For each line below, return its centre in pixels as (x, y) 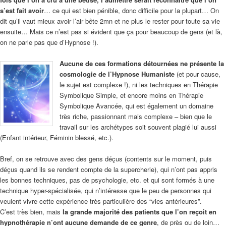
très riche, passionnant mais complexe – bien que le (136, 116)
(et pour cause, (197, 74)
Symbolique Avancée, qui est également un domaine (136, 105)
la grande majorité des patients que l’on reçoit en (139, 211)
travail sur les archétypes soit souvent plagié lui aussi (138, 127)
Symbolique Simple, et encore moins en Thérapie (131, 95)
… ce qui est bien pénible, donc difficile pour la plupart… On (131, 10)
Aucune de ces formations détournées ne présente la (142, 63)
